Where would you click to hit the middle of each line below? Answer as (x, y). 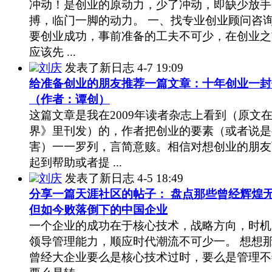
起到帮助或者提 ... (76, 162)
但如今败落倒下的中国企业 (98, 209)
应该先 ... (53, 52)
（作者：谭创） (70, 99)
